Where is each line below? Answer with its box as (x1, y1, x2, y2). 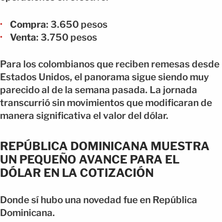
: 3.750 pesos (36, 31, 97, 43)
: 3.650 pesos (46, 18, 108, 30)
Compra (10, 18, 46, 30)
